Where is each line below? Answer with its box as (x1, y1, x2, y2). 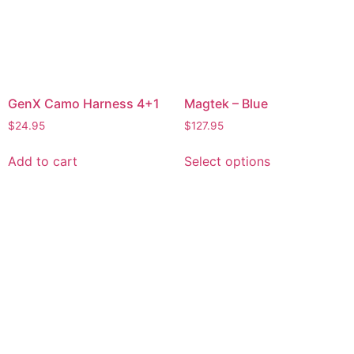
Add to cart (8, 153, 77, 170)
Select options (183, 153, 270, 170)
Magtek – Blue (183, 96, 268, 112)
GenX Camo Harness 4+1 (8, 96, 160, 112)
